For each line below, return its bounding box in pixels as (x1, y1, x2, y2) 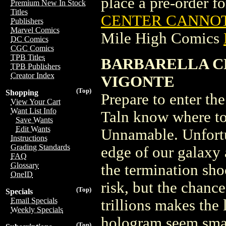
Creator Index (11, 71, 54, 80)
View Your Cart (11, 97, 61, 106)
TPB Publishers (11, 62, 61, 71)
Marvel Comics (11, 26, 60, 34)
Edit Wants (16, 125, 50, 133)
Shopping (6, 88, 38, 97)
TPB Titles (11, 53, 45, 62)
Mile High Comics (101, 29, 223, 47)
